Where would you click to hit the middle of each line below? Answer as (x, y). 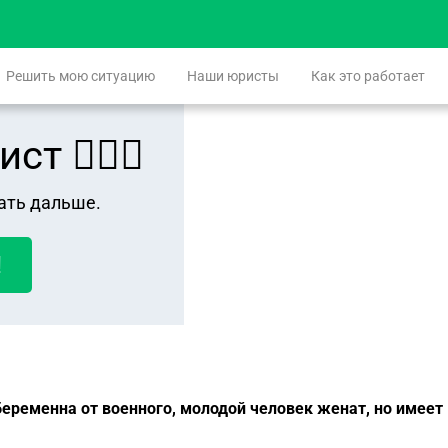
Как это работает (368, 76)
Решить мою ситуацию (80, 76)
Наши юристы (233, 76)
